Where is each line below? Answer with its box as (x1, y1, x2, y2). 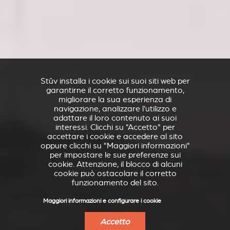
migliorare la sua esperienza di (59, 95, 171, 104)
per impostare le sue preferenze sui (49, 150, 181, 160)
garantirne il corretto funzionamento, (46, 86, 184, 95)
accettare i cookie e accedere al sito (47, 132, 183, 141)
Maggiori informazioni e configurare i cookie (43, 198, 161, 204)
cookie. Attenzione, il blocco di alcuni (48, 160, 182, 169)
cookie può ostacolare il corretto (53, 169, 177, 178)
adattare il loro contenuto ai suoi (53, 113, 177, 123)
